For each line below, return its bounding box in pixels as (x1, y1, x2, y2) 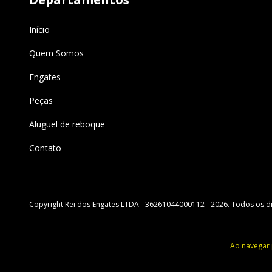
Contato (29, 142, 61, 154)
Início (29, 24, 50, 36)
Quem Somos (29, 47, 84, 59)
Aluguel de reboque (29, 118, 105, 131)
